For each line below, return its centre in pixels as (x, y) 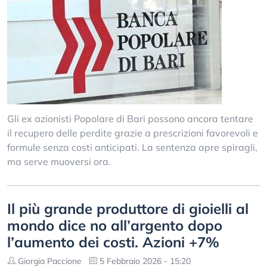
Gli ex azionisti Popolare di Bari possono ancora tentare (130, 119)
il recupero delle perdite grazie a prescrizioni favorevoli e (133, 133)
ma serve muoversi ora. (59, 162)
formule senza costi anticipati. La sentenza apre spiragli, (132, 147)
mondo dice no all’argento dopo (115, 225)
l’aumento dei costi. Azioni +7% (113, 242)
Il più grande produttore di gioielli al (128, 209)
